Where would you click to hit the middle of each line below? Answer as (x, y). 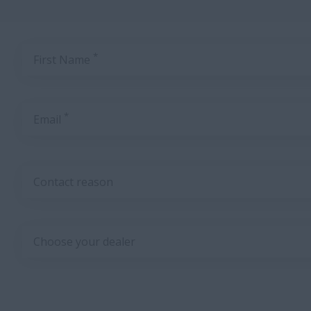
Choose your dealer (84, 242)
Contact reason (73, 182)
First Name (63, 60)
